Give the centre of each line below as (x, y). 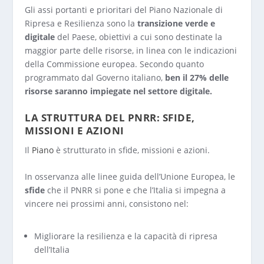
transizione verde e (176, 24)
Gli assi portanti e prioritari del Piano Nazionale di (124, 10)
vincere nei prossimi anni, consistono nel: (107, 203)
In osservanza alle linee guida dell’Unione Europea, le (130, 176)
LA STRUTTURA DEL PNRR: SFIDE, (110, 117)
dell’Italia (52, 250)
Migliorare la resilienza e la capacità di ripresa (126, 236)
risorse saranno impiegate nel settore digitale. (119, 91)
